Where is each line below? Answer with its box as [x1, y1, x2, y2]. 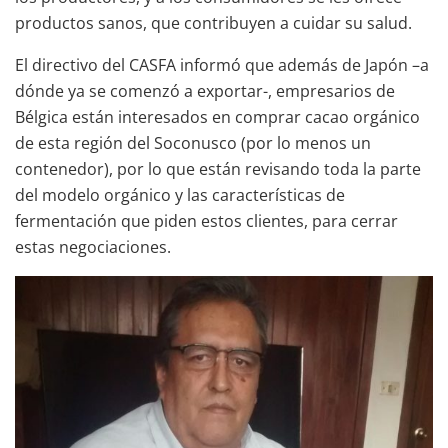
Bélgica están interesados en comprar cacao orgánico [15, 105, 420, 128]
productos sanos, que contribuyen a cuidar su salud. [15, 11, 412, 34]
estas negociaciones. [15, 235, 175, 258]
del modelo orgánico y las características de [15, 183, 345, 206]
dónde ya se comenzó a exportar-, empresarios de [15, 79, 395, 102]
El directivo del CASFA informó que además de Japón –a [15, 53, 429, 76]
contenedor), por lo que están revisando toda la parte [15, 157, 421, 180]
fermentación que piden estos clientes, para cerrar [15, 209, 398, 232]
